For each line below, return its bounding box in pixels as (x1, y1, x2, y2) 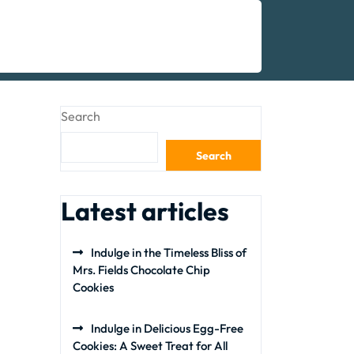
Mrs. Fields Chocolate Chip (73, 262, 210, 277)
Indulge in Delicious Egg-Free (91, 321, 243, 336)
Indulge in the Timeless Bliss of (91, 245, 247, 260)
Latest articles (61, 195, 229, 227)
